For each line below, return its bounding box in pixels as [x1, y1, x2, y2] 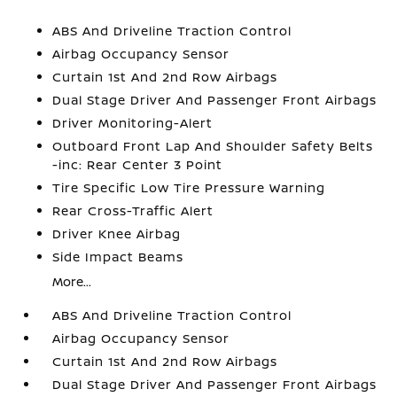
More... [52, 272, 92, 290]
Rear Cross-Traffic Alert [52, 201, 214, 219]
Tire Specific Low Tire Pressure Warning [52, 178, 326, 196]
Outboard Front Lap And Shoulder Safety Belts [52, 136, 374, 154]
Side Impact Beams [52, 247, 184, 265]
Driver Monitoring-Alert [52, 113, 214, 131]
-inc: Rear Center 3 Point [52, 155, 223, 173]
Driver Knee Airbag [52, 224, 182, 242]
